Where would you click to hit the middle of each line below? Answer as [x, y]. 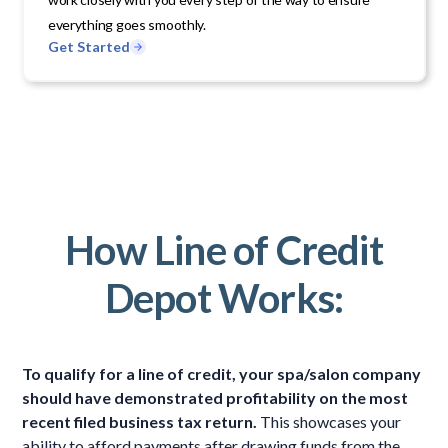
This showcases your [329, 421]
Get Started [88, 46]
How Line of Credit [224, 250]
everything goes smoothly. [126, 24]
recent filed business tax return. [140, 421]
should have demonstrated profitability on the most [215, 397]
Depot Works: [224, 298]
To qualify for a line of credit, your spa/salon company [222, 373]
